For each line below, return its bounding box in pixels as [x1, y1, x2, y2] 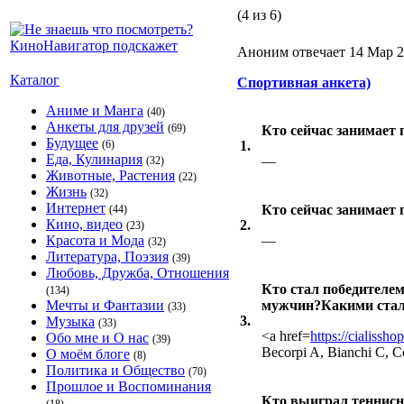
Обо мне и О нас [46, 330, 149, 345]
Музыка [46, 314, 95, 329]
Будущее [46, 135, 98, 151]
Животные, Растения [46, 168, 175, 183]
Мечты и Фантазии [46, 298, 164, 313]
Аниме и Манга [46, 103, 143, 118]
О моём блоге [46, 346, 130, 362]
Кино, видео [46, 216, 123, 232]
